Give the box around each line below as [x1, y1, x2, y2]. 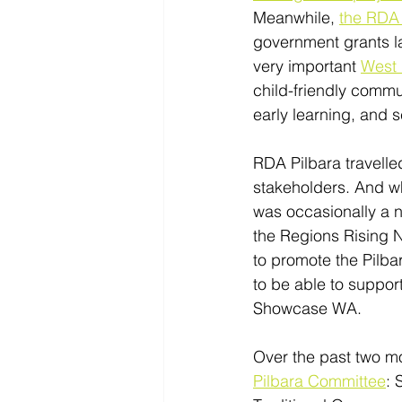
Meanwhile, [253, 7, 339, 28]
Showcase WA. [253, 298, 366, 319]
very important [253, 56, 361, 76]
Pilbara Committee [253, 371, 386, 391]
